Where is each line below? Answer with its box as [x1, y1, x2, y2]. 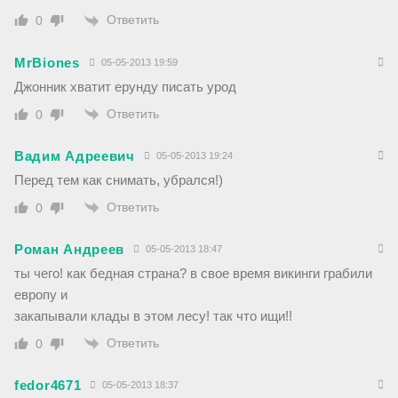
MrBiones [14, 54, 80, 70]
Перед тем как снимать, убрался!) [14, 171, 223, 187]
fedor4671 [14, 378, 82, 394]
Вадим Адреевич [14, 147, 135, 163]
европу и [14, 287, 68, 303]
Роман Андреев [14, 242, 125, 258]
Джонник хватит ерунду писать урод [14, 78, 236, 94]
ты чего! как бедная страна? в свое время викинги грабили [14, 266, 372, 282]
